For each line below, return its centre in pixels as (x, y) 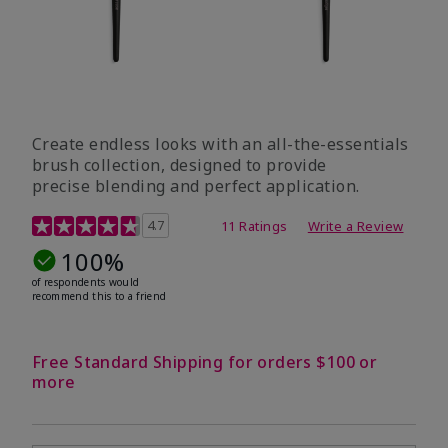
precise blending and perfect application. (196, 185)
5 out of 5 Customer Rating (131, 223)
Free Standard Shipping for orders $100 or (205, 361)
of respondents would (86, 281)
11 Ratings (254, 225)
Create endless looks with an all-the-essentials (220, 143)
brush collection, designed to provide (179, 164)
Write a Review (355, 225)
